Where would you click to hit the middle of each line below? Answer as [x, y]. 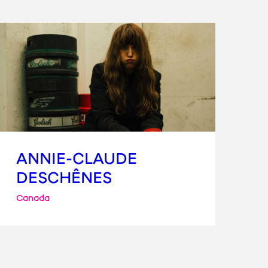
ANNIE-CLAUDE [76, 159]
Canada [33, 198]
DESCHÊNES [64, 178]
